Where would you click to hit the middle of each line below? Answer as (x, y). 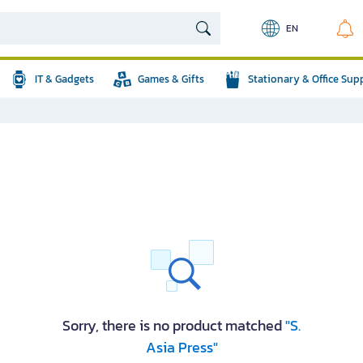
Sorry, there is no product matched (174, 325)
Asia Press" (181, 347)
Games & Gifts (171, 79)
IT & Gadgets (64, 79)
